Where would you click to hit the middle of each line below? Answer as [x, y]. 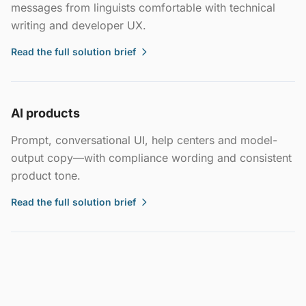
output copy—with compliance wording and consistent [151, 158]
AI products [45, 113]
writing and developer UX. [79, 25]
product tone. [46, 176]
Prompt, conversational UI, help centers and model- [144, 140]
